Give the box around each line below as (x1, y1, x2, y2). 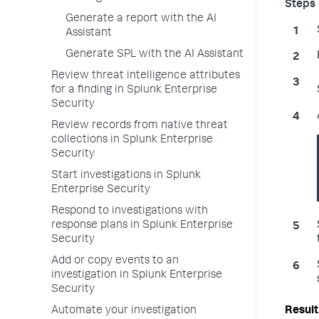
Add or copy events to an (51, 256, 179, 267)
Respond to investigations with (51, 206, 208, 217)
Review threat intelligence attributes (51, 70, 240, 82)
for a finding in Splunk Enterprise (51, 85, 217, 96)
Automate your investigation (51, 305, 197, 317)
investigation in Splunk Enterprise (51, 270, 222, 281)
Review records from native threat (51, 120, 228, 132)
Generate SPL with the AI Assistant (66, 49, 244, 61)
